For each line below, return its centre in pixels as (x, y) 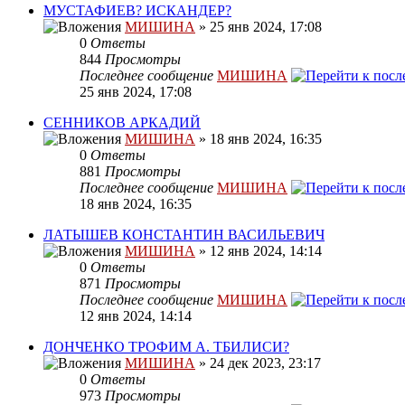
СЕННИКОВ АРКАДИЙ (122, 123)
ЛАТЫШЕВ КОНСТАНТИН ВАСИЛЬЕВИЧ (184, 235)
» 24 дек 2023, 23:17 (258, 363)
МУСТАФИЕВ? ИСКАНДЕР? (137, 11)
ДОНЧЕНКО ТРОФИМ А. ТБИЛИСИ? (166, 347)
